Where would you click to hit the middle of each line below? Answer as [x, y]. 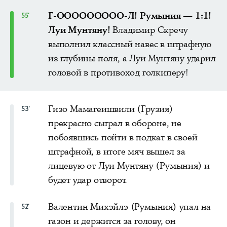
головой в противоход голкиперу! [118, 72]
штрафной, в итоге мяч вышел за [117, 151]
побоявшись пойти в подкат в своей [123, 137]
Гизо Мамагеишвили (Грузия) [111, 109]
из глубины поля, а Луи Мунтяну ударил [132, 58]
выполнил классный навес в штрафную [130, 44]
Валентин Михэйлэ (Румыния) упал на [130, 206]
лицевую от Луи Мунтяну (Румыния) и [129, 165]
